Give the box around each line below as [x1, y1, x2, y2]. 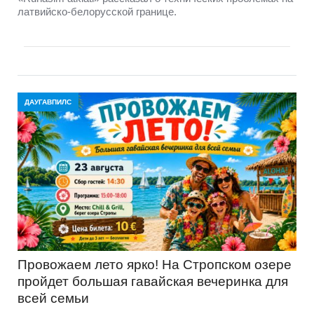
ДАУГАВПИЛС [25, 97, 71, 106]
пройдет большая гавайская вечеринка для [18, 273, 288, 289]
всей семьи [18, 290, 89, 306]
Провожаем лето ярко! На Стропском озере [18, 257, 292, 272]
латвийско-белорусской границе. [18, 5, 179, 18]
